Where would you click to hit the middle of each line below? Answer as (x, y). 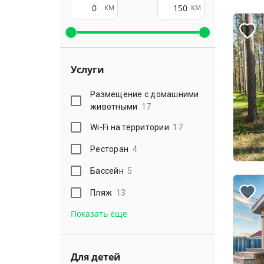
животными (114, 107)
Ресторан (110, 149)
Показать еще (99, 214)
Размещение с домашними (145, 94)
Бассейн (107, 171)
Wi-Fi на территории (130, 127)
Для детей (96, 257)
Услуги (88, 70)
